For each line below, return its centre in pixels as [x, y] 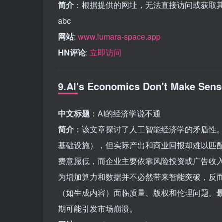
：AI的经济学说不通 [125, 113]
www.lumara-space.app [119, 36]
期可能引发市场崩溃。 [98, 208]
